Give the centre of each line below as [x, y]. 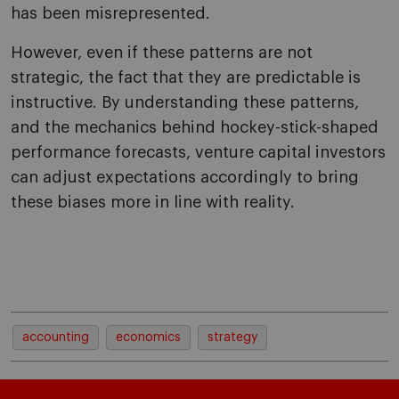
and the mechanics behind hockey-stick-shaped [195, 128]
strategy [232, 338]
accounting [56, 338]
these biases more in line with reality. [153, 203]
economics [148, 338]
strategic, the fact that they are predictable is [186, 78]
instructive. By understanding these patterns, [185, 103]
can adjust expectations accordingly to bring [185, 178]
